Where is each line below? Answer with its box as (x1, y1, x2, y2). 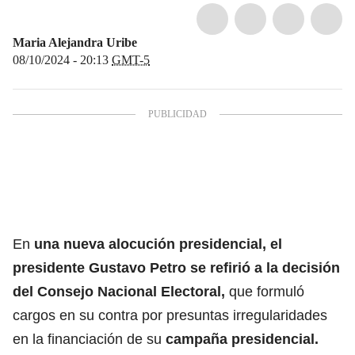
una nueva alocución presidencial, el (34, 235, 282, 252)
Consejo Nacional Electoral (33, 283, 221, 300)
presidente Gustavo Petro (13, 259, 186, 276)
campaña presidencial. (166, 330, 319, 347)
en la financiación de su (13, 330, 166, 347)
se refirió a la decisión (186, 259, 340, 276)
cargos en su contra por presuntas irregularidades (13, 307, 327, 323)
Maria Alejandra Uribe (13, 35, 137, 49)
